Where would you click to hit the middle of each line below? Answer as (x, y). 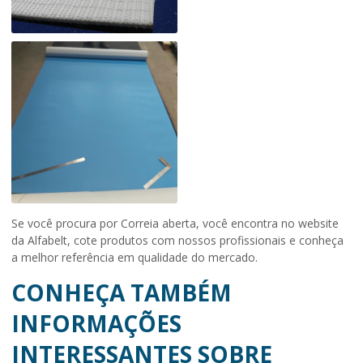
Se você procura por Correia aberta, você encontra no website (175, 224)
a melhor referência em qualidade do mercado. (135, 258)
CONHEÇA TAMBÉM (122, 293)
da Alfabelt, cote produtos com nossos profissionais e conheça (177, 241)
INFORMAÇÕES (96, 324)
